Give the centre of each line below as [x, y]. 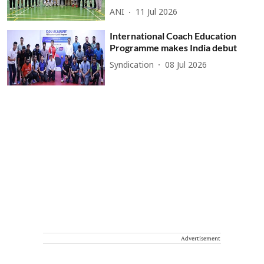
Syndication [132, 65]
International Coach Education [173, 36]
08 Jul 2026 [186, 65]
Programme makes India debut [174, 48]
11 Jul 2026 [157, 13]
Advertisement [201, 238]
